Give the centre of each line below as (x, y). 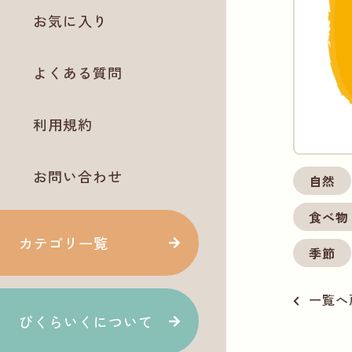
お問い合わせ (78, 176)
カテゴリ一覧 (64, 243)
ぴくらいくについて (86, 322)
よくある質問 (78, 73)
